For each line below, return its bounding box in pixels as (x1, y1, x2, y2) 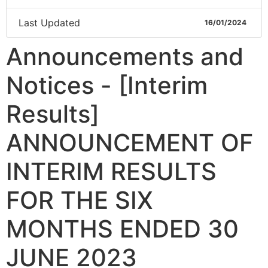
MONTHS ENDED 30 (6, 214, 239, 243)
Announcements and (6, 42, 243, 71)
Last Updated (19, 17, 80, 29)
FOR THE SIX (6, 185, 153, 215)
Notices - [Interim (6, 71, 208, 100)
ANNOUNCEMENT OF (6, 128, 253, 157)
